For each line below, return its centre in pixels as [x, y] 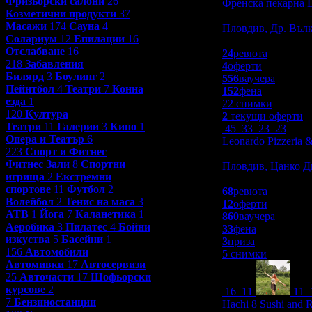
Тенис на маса [100, 201]
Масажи [26, 26]
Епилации [99, 38]
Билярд [25, 76]
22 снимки [247, 103]
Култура [47, 114]
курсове [25, 289]
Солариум [31, 38]
